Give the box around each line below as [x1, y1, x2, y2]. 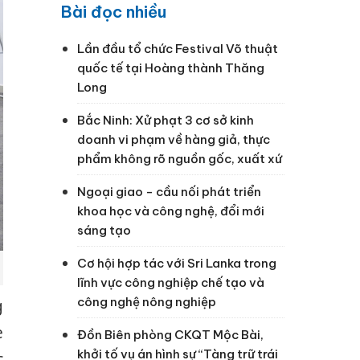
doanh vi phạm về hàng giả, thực [77, 131, 270, 147]
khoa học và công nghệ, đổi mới [77, 202, 264, 219]
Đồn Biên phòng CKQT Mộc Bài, [77, 326, 264, 342]
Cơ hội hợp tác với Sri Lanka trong [77, 255, 276, 271]
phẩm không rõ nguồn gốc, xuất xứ [77, 150, 282, 166]
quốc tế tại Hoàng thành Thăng [77, 59, 264, 76]
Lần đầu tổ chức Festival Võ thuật [77, 40, 278, 56]
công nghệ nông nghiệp [77, 293, 216, 309]
